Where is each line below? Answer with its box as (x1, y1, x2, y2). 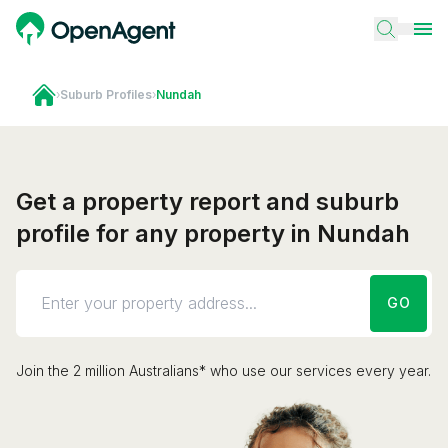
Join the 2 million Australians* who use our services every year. (16, 361, 431, 379)
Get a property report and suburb (16, 186, 399, 216)
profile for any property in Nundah (16, 218, 410, 248)
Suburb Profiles (60, 86, 152, 102)
